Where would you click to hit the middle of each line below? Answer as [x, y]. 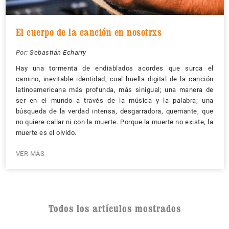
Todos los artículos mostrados [114, 208]
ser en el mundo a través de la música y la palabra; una [114, 100]
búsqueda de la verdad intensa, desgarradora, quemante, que [114, 111]
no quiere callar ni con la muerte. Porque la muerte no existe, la [114, 122]
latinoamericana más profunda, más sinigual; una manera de [114, 89]
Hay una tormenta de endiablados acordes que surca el [114, 68]
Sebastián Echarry [58, 52]
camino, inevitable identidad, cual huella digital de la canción [114, 79]
